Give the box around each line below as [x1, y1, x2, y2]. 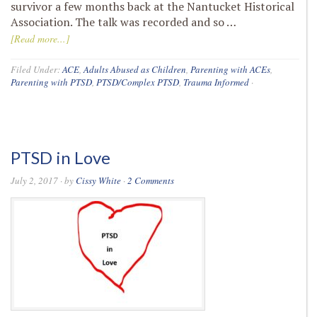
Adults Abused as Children [83, 63, 186, 76]
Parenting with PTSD [11, 76, 92, 88]
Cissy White [76, 174, 121, 187]
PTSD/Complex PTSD [96, 76, 179, 88]
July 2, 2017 [11, 174, 58, 187]
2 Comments [127, 174, 174, 187]
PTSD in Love [11, 147, 110, 168]
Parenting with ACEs [190, 63, 270, 76]
